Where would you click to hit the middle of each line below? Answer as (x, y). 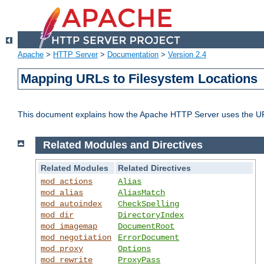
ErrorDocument (149, 237)
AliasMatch (142, 192)
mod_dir (57, 215)
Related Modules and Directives (123, 145)
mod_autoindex (72, 204)
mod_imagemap (69, 226)
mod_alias (62, 192)
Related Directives (155, 168)
